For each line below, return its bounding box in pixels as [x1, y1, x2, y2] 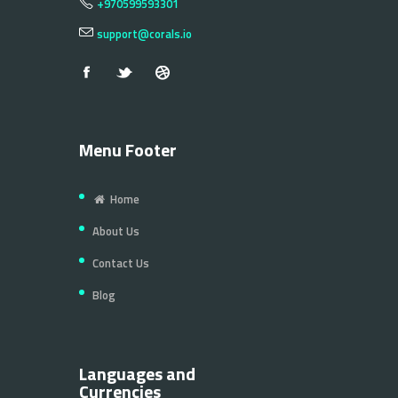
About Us [92, 222, 139, 241]
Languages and [79, 360, 195, 388]
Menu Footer [79, 136, 177, 164]
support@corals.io [97, 25, 192, 44]
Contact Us [92, 254, 149, 273]
